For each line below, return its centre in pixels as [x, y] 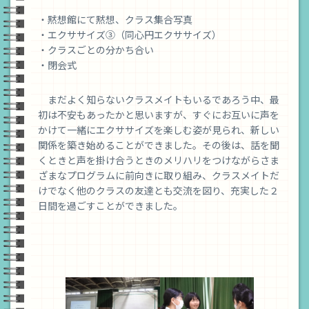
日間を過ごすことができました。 [110, 206]
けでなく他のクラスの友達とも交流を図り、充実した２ [158, 191]
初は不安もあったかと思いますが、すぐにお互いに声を [159, 115]
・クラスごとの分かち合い [96, 50]
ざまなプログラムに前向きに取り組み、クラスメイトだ [159, 176]
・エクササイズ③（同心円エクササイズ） [130, 35]
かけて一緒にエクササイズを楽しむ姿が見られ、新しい [159, 130]
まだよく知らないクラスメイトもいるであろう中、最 [159, 100]
